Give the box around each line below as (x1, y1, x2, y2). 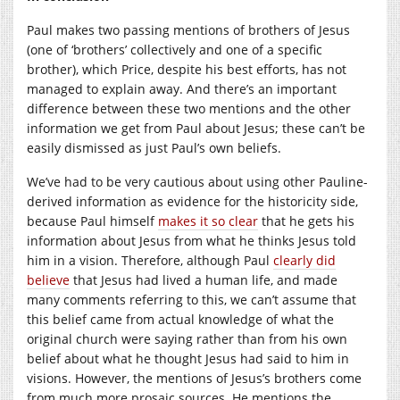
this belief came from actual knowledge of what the (27, 310, 334, 328)
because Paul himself (27, 212, 158, 229)
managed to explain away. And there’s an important (27, 79, 337, 97)
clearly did (273, 251, 336, 269)
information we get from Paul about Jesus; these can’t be (27, 119, 365, 137)
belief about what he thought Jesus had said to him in (27, 349, 349, 367)
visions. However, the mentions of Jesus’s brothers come (27, 369, 362, 387)
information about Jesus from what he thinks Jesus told (27, 231, 356, 249)
